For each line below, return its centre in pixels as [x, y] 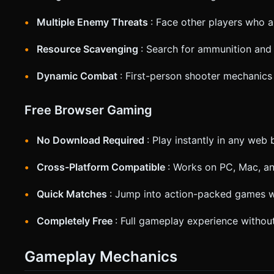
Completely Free [76, 220]
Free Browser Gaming [88, 110]
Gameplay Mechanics [101, 256]
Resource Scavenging [89, 49]
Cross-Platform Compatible [102, 167]
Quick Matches [73, 194]
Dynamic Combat [78, 76]
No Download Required [92, 140]
